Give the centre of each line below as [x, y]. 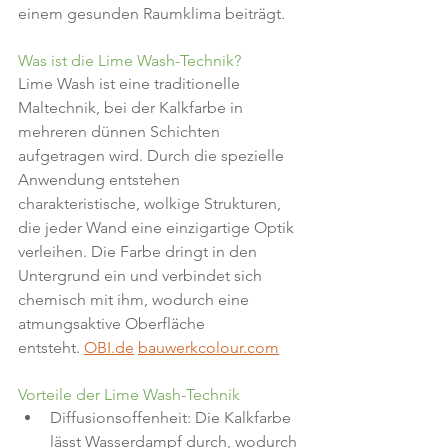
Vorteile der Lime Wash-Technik [129, 394]
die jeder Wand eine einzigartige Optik [158, 227]
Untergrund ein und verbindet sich [142, 275]
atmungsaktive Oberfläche [113, 323]
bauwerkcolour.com [208, 347]
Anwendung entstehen [101, 179]
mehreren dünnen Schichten [121, 131]
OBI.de [109, 347]
